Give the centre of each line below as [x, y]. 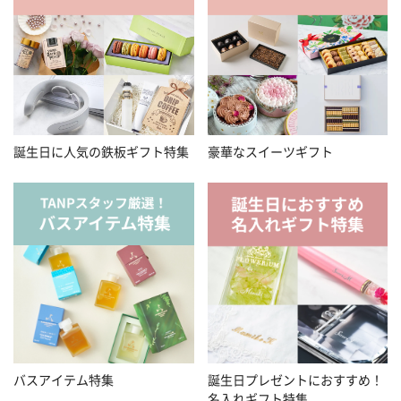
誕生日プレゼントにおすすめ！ [295, 379]
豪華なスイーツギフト [270, 152]
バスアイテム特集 [64, 379]
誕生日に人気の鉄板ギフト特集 [101, 152]
